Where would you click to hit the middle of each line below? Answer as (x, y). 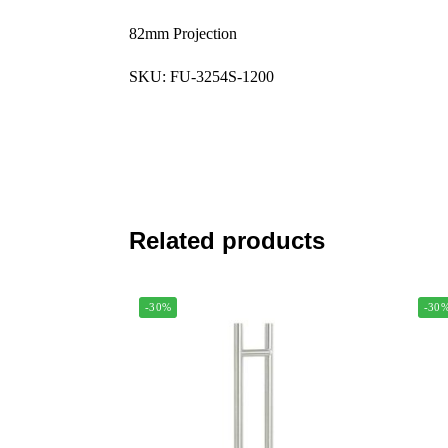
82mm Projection (182, 33)
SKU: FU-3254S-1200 (201, 77)
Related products (226, 240)
